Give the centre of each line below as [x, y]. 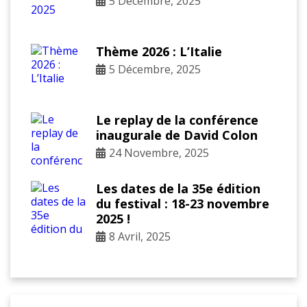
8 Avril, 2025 [140, 236]
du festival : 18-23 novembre [183, 203]
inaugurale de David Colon [177, 135]
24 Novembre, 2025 [159, 152]
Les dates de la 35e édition [178, 188]
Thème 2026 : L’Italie [159, 51]
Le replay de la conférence [177, 120]
